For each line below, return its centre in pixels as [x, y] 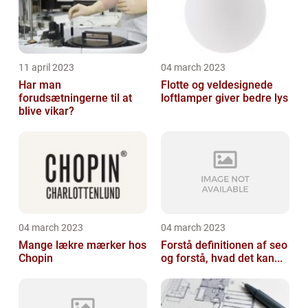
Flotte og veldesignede [217, 85]
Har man [40, 85]
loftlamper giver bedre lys [224, 98]
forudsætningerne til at [75, 98]
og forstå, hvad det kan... [222, 258]
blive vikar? [46, 111]
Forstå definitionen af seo [224, 245]
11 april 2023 [46, 67]
